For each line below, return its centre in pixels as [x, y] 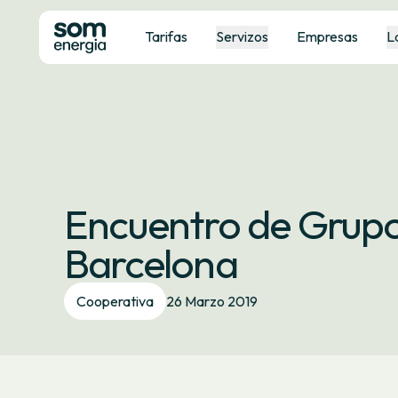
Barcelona [151, 263]
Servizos [242, 36]
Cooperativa [115, 301]
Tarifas [166, 36]
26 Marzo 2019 [212, 301]
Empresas [327, 36]
